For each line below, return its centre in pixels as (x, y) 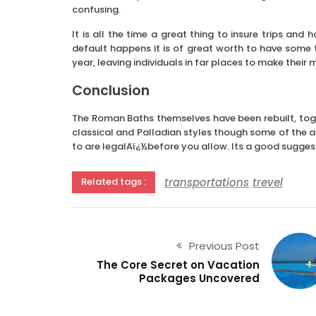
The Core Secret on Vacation (178, 265)
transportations (207, 182)
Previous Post (224, 246)
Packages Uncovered (199, 279)
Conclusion (111, 91)
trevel (268, 182)
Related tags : (114, 182)
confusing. (96, 10)
